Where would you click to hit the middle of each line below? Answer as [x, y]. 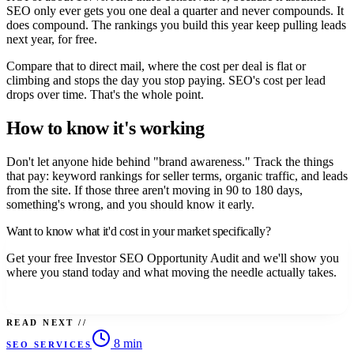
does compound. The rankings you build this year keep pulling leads [176, 25]
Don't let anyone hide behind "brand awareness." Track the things [170, 162]
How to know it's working [105, 128]
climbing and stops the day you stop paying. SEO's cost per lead [166, 81]
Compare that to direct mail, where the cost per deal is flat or [156, 66]
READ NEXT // [47, 323]
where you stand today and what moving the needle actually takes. [171, 273]
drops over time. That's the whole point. [105, 95]
